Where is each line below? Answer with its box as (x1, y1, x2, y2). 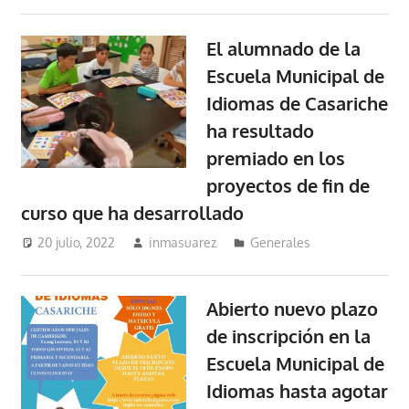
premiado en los (206, 145, 346, 170)
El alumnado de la (206, 36, 362, 60)
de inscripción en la (206, 324, 372, 349)
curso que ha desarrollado (20, 200, 244, 225)
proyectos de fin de (206, 173, 371, 197)
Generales (250, 235, 311, 251)
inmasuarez (149, 235, 217, 251)
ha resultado (206, 118, 315, 142)
